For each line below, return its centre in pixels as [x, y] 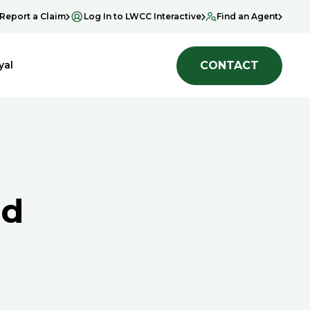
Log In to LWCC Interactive [143, 16]
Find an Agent [247, 16]
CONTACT [229, 65]
